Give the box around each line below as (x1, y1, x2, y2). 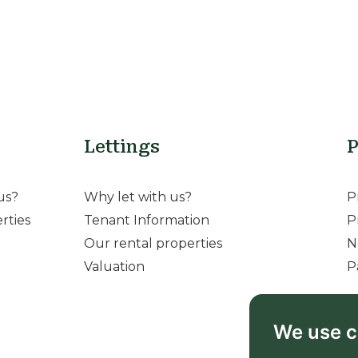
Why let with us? (83, 189, 192, 205)
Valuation (83, 259, 145, 275)
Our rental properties (83, 236, 222, 252)
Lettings (83, 137, 160, 157)
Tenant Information (83, 213, 209, 229)
